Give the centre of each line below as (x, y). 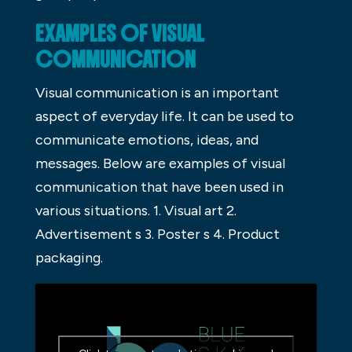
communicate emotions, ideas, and (147, 140)
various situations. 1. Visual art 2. (136, 211)
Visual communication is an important (157, 93)
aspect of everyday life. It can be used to (164, 117)
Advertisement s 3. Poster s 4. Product (157, 235)
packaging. (69, 258)
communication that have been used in (159, 187)
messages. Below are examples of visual (160, 164)
